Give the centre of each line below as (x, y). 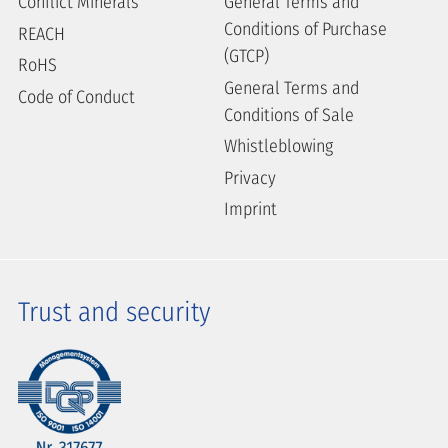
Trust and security (114, 312)
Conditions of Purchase (305, 29)
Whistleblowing (278, 146)
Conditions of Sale (289, 114)
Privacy (250, 177)
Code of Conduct (76, 96)
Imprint (250, 209)
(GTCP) (246, 56)
